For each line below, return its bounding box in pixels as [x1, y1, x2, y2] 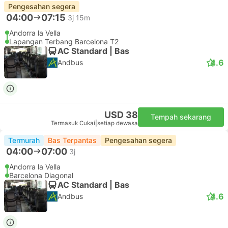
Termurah [8, 136, 40, 145]
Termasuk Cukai [51, 120, 95, 127]
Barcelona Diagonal [9, 171, 73, 180]
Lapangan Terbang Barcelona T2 [9, 37, 119, 46]
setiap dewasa [97, 120, 138, 127]
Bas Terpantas [48, 136, 97, 145]
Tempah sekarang [151, 112, 211, 121]
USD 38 [104, 109, 138, 120]
